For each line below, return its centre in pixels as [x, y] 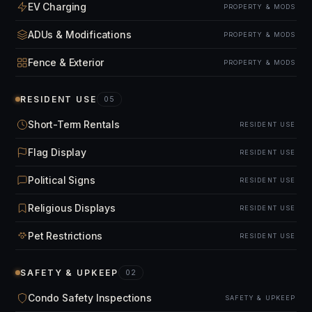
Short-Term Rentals [74, 124]
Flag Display [57, 152]
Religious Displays [72, 208]
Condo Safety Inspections [90, 298]
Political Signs [62, 180]
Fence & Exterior [66, 62]
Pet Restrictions [65, 236]
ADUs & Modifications [80, 34]
